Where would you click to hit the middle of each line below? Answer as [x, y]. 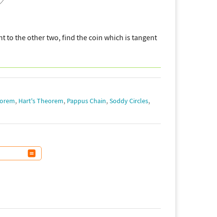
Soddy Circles [129, 101]
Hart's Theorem [41, 101]
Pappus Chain [86, 101]
